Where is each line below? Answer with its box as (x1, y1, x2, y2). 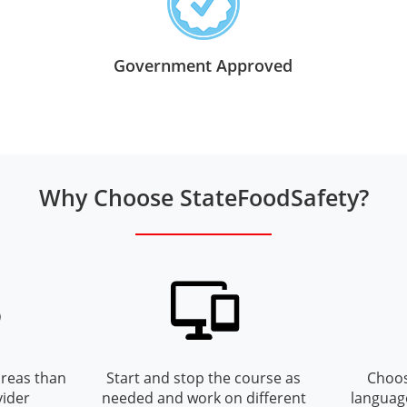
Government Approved (114, 55, 293, 77)
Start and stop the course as (106, 367, 301, 388)
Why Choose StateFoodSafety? (38, 182, 369, 213)
